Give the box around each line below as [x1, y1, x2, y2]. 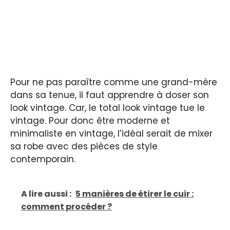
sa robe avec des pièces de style [10, 140, 158, 152]
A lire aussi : [21, 188, 71, 200]
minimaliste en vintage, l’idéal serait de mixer [10, 127, 213, 140]
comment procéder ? [21, 201, 112, 213]
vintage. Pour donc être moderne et [10, 114, 170, 127]
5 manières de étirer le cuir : [75, 188, 194, 200]
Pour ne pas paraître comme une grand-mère [10, 75, 217, 88]
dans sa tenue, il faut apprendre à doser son [10, 88, 209, 101]
